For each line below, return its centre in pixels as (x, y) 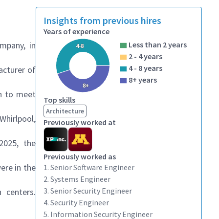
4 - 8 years (145, 68)
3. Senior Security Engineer (88, 191)
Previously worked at (80, 122)
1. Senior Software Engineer (89, 167)
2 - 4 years (145, 56)
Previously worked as (80, 156)
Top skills (59, 100)
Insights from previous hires (102, 20)
